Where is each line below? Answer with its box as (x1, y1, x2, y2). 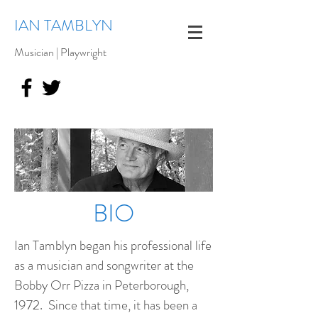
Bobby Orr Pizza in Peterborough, (14, 275, 189, 295)
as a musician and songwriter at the (14, 256, 194, 275)
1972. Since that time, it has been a (14, 295, 197, 314)
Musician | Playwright (14, 44, 106, 60)
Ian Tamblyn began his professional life (14, 236, 212, 255)
